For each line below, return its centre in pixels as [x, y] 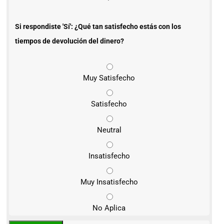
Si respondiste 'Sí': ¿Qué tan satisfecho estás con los [98, 26]
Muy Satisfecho [109, 78]
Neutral [109, 130]
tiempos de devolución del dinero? [69, 41]
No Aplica [109, 208]
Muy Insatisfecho [109, 182]
